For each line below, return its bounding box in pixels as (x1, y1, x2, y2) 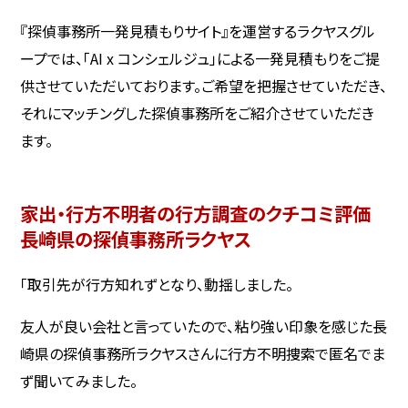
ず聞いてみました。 (20, 369, 138, 392)
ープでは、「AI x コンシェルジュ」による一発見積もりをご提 (20, 47, 381, 70)
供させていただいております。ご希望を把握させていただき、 (20, 75, 388, 97)
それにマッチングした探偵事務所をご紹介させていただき (20, 102, 375, 125)
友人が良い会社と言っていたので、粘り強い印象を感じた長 (20, 314, 388, 337)
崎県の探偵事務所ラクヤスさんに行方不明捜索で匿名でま (20, 342, 386, 364)
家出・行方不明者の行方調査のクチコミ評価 (20, 199, 372, 228)
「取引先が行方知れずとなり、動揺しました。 (20, 272, 294, 295)
